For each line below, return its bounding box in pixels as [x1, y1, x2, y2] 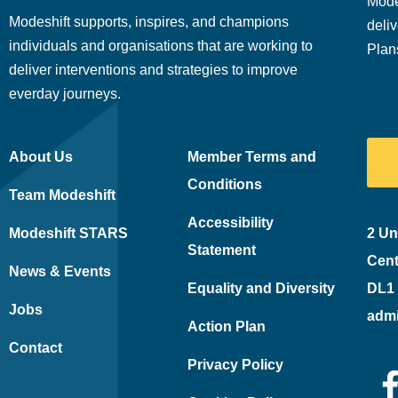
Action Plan [187, 318, 267, 334]
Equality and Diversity [187, 280, 336, 296]
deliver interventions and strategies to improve [9, 61, 298, 77]
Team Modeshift [8, 187, 115, 203]
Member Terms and [187, 148, 317, 164]
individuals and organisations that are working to [9, 37, 313, 53]
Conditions [187, 176, 263, 192]
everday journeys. [9, 85, 121, 101]
